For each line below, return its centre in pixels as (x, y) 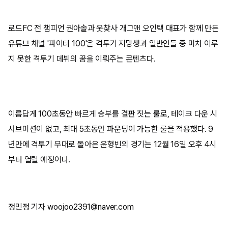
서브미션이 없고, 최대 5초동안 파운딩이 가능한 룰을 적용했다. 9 (111, 129)
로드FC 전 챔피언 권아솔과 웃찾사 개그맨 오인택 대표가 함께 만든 (114, 28)
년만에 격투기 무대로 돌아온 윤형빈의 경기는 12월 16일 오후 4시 (112, 144)
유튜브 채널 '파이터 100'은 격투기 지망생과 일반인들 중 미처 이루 (113, 43)
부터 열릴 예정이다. (40, 159)
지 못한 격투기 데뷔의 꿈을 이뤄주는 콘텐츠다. (83, 59)
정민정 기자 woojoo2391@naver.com (72, 207)
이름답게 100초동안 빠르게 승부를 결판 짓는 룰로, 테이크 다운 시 (113, 113)
